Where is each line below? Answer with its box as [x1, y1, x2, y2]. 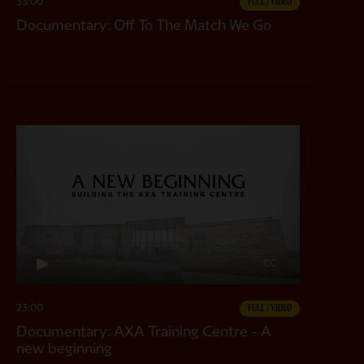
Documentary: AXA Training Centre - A [16, 323, 272, 340]
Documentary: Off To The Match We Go [16, 17, 272, 33]
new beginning [16, 340, 113, 357]
